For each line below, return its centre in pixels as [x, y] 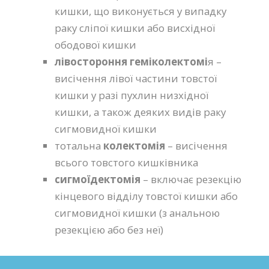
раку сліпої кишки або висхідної [135, 28]
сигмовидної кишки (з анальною [138, 213]
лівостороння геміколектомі [131, 62]
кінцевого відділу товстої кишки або [147, 196]
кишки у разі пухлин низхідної [132, 95]
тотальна [79, 146]
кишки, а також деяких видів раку [141, 112]
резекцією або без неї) [109, 230]
